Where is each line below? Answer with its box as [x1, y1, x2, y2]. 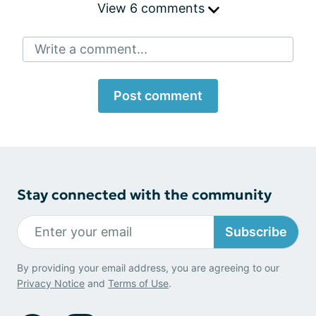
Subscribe [225, 224, 287, 240]
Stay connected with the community [17, 185, 272, 204]
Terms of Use [108, 276, 169, 289]
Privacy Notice [17, 276, 85, 289]
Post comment [114, 87, 202, 103]
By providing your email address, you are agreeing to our [17, 261, 279, 274]
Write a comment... [35, 41, 147, 56]
